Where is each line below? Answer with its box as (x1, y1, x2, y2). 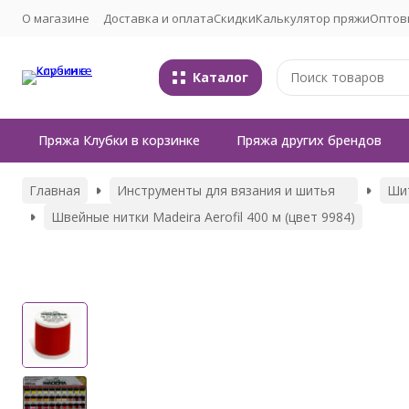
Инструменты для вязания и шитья (117, 182, 335, 199)
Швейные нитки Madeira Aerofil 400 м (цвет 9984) (51, 208, 355, 225)
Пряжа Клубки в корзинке (38, 131, 200, 149)
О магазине (22, 9, 89, 26)
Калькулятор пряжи (256, 9, 370, 26)
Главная (29, 182, 80, 199)
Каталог (193, 68, 248, 86)
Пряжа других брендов (236, 131, 382, 149)
